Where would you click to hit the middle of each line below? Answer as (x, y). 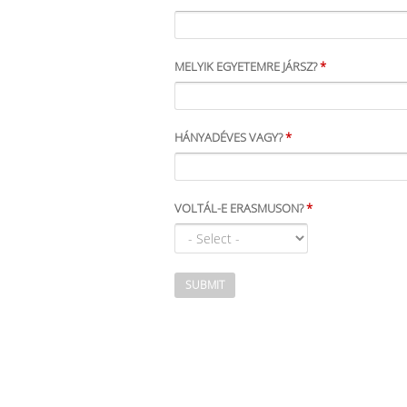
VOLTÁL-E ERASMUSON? (240, 208)
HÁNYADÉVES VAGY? (230, 137)
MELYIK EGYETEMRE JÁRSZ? (247, 66)
